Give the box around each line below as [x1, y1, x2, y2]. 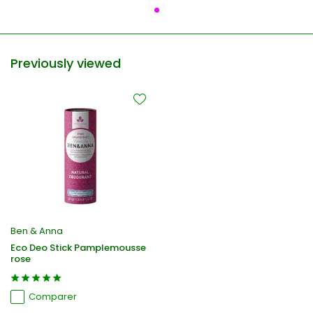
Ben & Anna [10, 224, 63, 238]
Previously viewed [10, 54, 121, 72]
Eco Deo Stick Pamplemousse [10, 241, 146, 255]
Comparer [29, 290, 77, 304]
